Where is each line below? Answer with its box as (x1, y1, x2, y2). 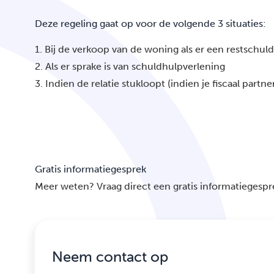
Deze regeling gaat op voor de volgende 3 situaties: (35, 18, 266, 29)
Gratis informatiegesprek (35, 163, 146, 175)
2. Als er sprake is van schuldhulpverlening (35, 61, 225, 72)
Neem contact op (52, 248, 168, 265)
